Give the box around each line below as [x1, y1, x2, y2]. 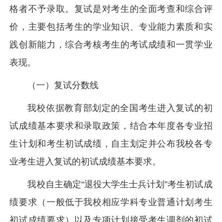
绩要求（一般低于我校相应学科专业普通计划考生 [9, 197, 213, 207]
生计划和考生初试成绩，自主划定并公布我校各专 [9, 139, 213, 149]
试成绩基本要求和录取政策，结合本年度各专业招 [9, 121, 213, 131]
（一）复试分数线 [27, 80, 99, 90]
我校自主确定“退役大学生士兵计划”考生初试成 [27, 179, 213, 189]
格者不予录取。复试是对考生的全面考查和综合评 [9, 4, 213, 14]
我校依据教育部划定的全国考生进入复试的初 [27, 103, 213, 113]
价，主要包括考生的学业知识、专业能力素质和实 [9, 22, 213, 32]
